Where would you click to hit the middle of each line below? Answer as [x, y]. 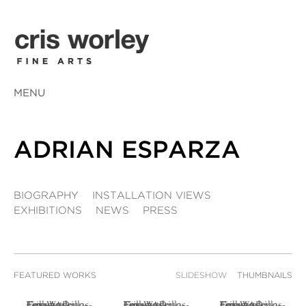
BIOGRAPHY [46, 196]
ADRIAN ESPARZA [127, 151]
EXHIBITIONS [48, 211]
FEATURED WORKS [55, 276]
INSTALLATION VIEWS [152, 196]
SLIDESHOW [201, 276]
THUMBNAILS [265, 276]
